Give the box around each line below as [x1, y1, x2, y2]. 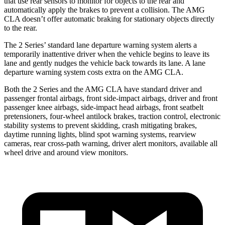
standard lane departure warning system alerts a [46, 40, 197, 49]
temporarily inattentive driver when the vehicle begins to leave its [4, 49, 209, 58]
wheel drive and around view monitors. [4, 148, 128, 157]
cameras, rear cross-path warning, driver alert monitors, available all [4, 139, 217, 148]
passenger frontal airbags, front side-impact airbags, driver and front [4, 93, 217, 102]
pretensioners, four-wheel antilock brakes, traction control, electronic [4, 111, 220, 121]
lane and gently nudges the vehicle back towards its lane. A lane [4, 58, 205, 67]
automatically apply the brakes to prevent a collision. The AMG [4, 5, 205, 14]
